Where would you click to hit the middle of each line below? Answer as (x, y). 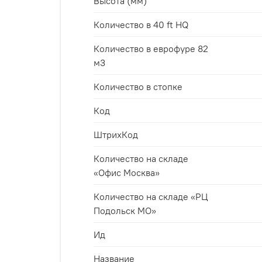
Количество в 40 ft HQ (141, 24)
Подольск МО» (125, 210)
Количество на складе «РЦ (151, 196)
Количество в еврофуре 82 (151, 48)
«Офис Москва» (127, 172)
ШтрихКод (116, 134)
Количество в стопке (138, 86)
